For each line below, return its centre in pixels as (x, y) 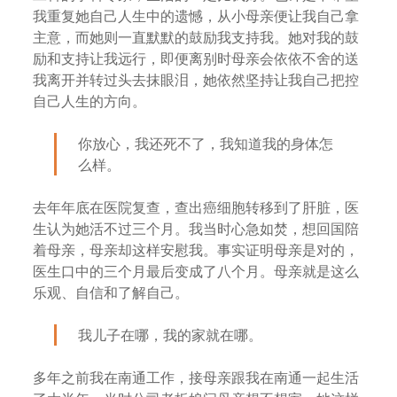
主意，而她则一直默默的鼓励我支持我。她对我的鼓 (196, 37)
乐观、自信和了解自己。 (111, 292)
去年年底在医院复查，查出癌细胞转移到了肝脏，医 (196, 207)
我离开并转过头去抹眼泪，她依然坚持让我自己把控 (196, 80)
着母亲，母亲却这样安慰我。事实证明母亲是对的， (196, 250)
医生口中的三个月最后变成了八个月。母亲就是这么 (196, 271)
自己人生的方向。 (90, 101)
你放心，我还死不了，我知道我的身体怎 (206, 144)
